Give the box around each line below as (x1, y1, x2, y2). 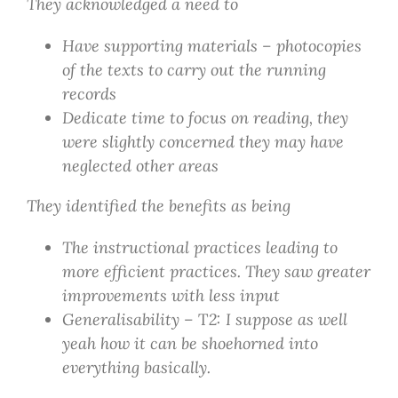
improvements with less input (61, 285, 280, 306)
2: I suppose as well (208, 309, 347, 330)
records (61, 84, 116, 105)
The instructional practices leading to (61, 237, 338, 259)
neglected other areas (61, 155, 219, 177)
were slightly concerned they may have (61, 131, 344, 153)
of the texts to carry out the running (61, 60, 326, 81)
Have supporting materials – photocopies (61, 36, 362, 57)
